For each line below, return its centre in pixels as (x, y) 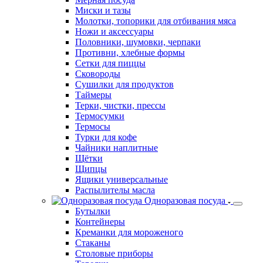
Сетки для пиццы (110, 63)
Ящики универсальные (122, 179)
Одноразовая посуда (185, 200)
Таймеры (93, 95)
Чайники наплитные (117, 147)
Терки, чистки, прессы (120, 105)
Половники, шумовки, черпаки (138, 42)
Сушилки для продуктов (124, 84)
